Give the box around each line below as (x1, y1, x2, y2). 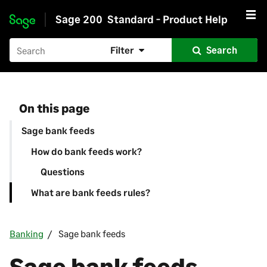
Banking (10, 228, 44, 240)
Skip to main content (11, 21, 96, 33)
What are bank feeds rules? (31, 186, 150, 198)
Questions (41, 166, 85, 178)
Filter (110, 44, 134, 55)
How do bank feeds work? (31, 145, 142, 157)
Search (206, 44, 237, 55)
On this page (19, 101, 89, 116)
